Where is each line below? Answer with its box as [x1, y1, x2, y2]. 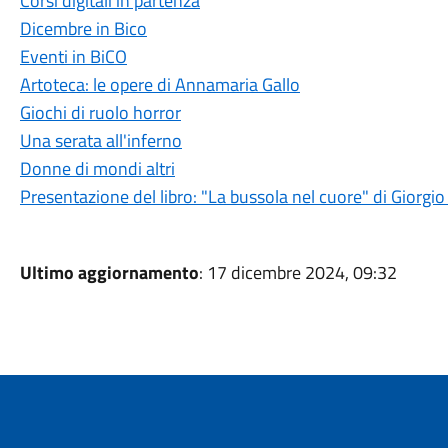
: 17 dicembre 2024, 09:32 [198, 259, 397, 286]
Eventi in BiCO [19, 43, 127, 70]
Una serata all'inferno [19, 127, 182, 154]
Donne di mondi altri [19, 155, 175, 182]
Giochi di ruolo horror [19, 99, 181, 126]
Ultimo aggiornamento [19, 259, 199, 286]
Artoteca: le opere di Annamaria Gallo [19, 71, 300, 98]
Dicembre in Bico [19, 15, 147, 42]
